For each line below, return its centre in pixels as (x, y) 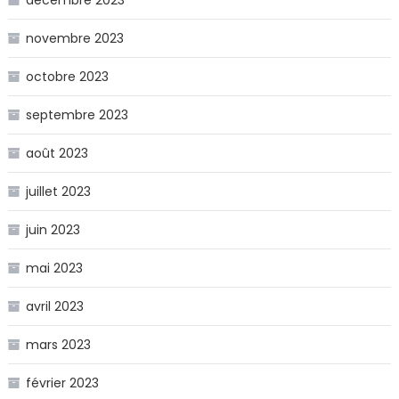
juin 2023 (53, 229)
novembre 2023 (74, 38)
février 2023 (62, 383)
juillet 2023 (58, 191)
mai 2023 (54, 268)
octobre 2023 (67, 76)
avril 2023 (54, 306)
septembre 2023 (77, 114)
